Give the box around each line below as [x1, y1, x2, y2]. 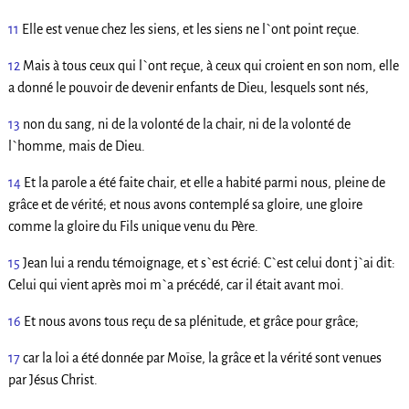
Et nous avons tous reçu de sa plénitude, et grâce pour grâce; [23, 314, 359, 330]
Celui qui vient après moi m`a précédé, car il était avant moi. [7, 278, 344, 293]
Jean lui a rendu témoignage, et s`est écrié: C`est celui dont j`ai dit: [22, 256, 395, 271]
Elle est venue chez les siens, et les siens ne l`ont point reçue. [21, 22, 360, 37]
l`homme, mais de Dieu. [7, 139, 145, 154]
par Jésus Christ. [7, 372, 98, 388]
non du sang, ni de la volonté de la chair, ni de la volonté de [22, 117, 351, 132]
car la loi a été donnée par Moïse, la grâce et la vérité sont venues [22, 351, 382, 366]
